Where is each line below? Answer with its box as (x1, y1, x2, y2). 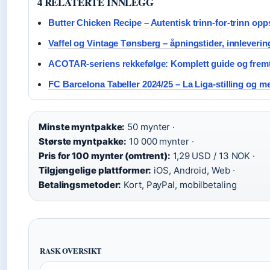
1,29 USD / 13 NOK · (171, 150, 255, 162)
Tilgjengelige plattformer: (39, 165, 152, 176)
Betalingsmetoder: (39, 179, 122, 190)
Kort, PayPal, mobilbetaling (121, 179, 237, 190)
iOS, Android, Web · (151, 165, 235, 176)
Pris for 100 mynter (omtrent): (39, 150, 171, 162)
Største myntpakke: (39, 136, 127, 147)
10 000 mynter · (127, 136, 194, 147)
